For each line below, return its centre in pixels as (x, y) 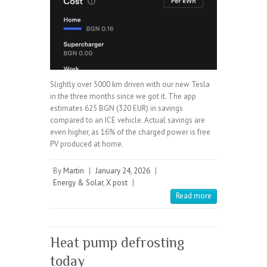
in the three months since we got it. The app (123, 96)
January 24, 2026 (123, 170)
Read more (194, 195)
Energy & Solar (78, 182)
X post (117, 182)
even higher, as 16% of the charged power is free (130, 132)
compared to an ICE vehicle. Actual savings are (128, 120)
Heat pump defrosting (117, 242)
